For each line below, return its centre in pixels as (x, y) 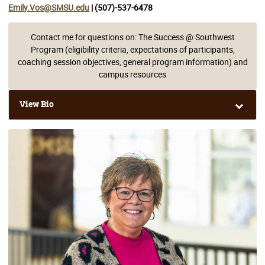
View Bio (37, 104)
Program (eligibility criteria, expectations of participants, (132, 50)
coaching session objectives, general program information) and (132, 62)
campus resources (132, 75)
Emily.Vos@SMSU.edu (49, 7)
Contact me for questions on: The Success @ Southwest (132, 37)
